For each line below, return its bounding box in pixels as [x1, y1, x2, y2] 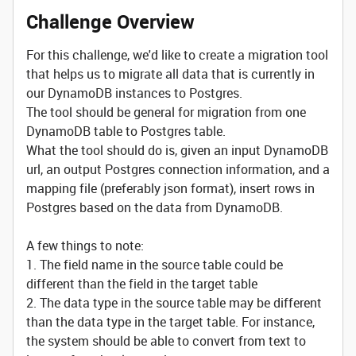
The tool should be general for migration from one [26, 103, 306, 121]
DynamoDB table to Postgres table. [26, 122, 226, 140]
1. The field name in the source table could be [26, 256, 283, 273]
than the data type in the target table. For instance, [26, 313, 315, 331]
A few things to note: [26, 237, 144, 254]
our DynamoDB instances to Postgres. [26, 84, 242, 102]
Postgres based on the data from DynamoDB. [26, 199, 283, 216]
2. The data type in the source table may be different [26, 294, 322, 311]
